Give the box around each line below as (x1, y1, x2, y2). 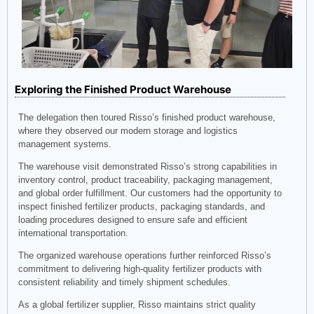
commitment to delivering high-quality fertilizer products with (18, 263, 261, 274)
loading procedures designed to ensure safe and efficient (18, 214, 247, 225)
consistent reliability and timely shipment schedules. (18, 276, 231, 287)
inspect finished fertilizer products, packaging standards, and (18, 200, 265, 212)
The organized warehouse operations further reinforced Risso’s (18, 250, 271, 261)
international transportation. (18, 227, 128, 238)
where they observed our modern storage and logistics (18, 125, 238, 136)
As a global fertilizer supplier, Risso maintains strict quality (18, 299, 256, 310)
